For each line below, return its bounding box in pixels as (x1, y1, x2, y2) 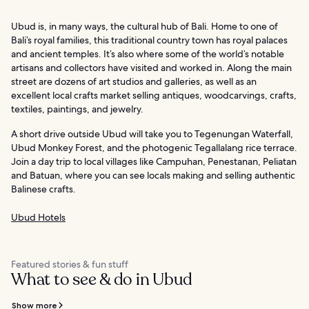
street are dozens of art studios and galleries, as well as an (11, 74, 257, 88)
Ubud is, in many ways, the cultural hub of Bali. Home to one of (11, 19, 278, 32)
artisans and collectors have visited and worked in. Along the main (11, 61, 292, 74)
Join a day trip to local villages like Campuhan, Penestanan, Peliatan (11, 154, 297, 168)
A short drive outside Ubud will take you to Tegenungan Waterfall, (11, 127, 293, 140)
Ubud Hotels (11, 210, 66, 223)
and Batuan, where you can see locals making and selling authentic (11, 168, 295, 181)
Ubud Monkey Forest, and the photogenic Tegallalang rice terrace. (11, 141, 297, 154)
